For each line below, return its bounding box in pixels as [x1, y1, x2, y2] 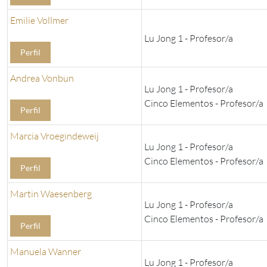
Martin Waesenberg [10, 188, 92, 200]
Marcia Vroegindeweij [10, 130, 99, 142]
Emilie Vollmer [10, 14, 69, 27]
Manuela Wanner [10, 246, 81, 258]
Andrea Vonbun [10, 72, 74, 85]
